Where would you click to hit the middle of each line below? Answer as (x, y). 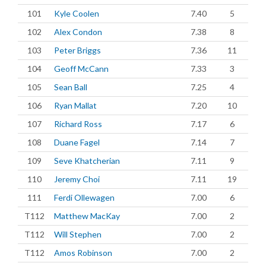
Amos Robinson (83, 253)
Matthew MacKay (87, 216)
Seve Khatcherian (87, 161)
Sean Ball (71, 87)
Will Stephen (78, 234)
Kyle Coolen (77, 13)
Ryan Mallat (75, 105)
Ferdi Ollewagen (84, 197)
